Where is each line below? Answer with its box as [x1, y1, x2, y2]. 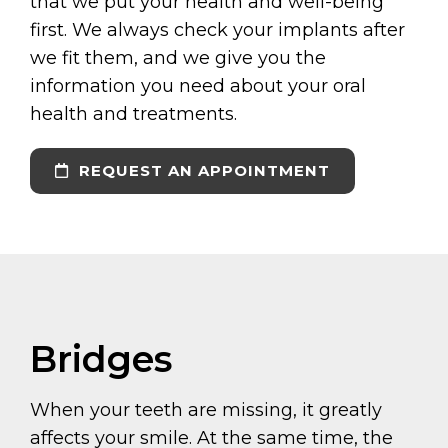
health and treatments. [30, 103, 237, 126]
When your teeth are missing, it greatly [30, 399, 382, 422]
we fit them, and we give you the [30, 47, 326, 70]
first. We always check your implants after [30, 19, 405, 42]
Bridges [30, 337, 172, 382]
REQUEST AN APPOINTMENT [74, 161, 330, 181]
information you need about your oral [30, 75, 366, 98]
